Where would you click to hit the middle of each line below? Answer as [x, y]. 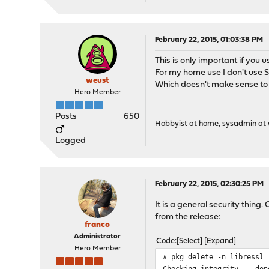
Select [190, 241]
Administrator [98, 237]
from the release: [188, 217]
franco [98, 225]
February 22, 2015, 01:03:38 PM [209, 40]
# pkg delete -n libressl [213, 257]
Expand [220, 241]
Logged [71, 141]
